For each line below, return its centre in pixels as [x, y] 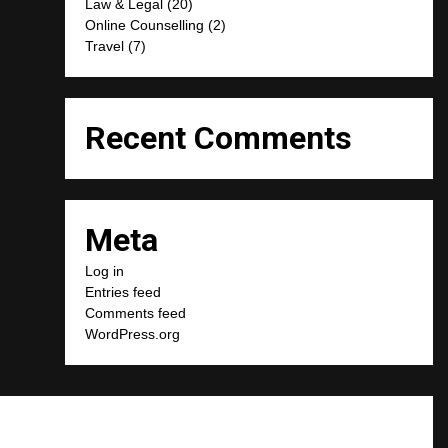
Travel [105, 45]
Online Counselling [145, 24]
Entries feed [123, 291]
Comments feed [136, 312]
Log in [105, 270]
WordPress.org [133, 333]
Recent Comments [219, 137]
